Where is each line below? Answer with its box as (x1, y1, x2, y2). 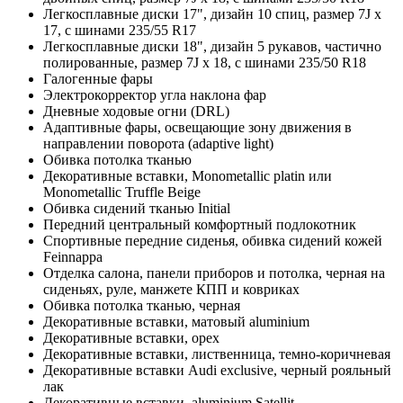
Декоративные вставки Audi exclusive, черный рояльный (43, 362, 391, 378)
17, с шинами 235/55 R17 (43, 22, 196, 38)
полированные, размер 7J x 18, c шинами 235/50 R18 (43, 54, 366, 70)
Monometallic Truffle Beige (43, 184, 201, 200)
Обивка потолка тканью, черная (43, 297, 240, 313)
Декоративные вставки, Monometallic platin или (43, 167, 332, 184)
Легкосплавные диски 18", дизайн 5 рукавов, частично (43, 38, 381, 54)
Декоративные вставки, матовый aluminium (43, 313, 309, 329)
